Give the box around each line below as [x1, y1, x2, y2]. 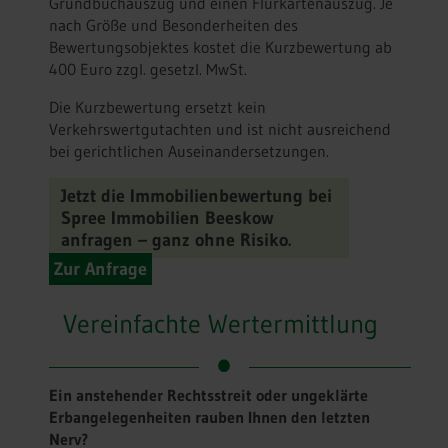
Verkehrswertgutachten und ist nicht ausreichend [49, 118, 391, 139]
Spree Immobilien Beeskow [61, 206, 273, 229]
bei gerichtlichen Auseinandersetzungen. [49, 140, 329, 161]
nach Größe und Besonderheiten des [49, 14, 298, 35]
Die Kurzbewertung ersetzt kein [49, 96, 266, 117]
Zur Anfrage [54, 257, 147, 280]
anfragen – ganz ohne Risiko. [61, 228, 291, 251]
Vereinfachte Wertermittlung [62, 307, 398, 340]
